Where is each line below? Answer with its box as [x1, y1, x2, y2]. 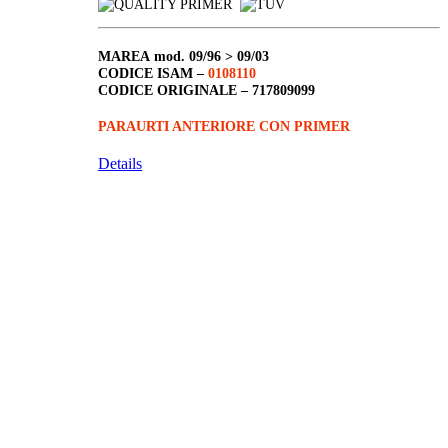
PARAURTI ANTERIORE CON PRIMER [98, 118, 350, 135]
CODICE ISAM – [98, 65, 208, 82]
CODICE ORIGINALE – [98, 82, 252, 99]
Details [98, 154, 142, 172]
